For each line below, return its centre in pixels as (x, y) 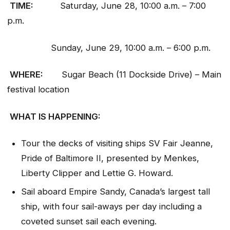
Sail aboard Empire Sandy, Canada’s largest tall (115, 191)
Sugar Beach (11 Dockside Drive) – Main (141, 75)
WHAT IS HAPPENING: (68, 116)
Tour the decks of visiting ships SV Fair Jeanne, (117, 143)
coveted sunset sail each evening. (89, 221)
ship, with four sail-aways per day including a (111, 206)
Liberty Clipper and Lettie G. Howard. (99, 173)
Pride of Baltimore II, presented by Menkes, (110, 158)
